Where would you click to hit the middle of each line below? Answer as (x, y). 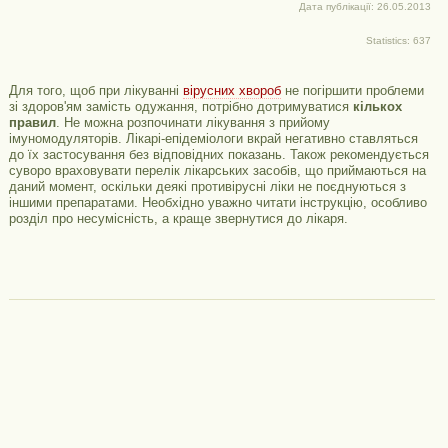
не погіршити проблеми (352, 90)
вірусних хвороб (231, 90)
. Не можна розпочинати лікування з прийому (192, 122)
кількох (377, 106)
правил (32, 122)
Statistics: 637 (398, 40)
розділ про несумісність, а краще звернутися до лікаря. (178, 218)
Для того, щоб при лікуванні (95, 90)
